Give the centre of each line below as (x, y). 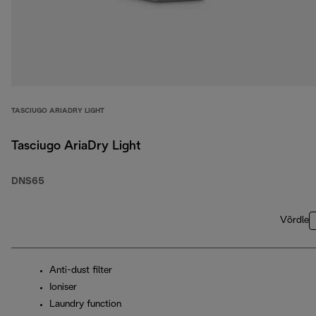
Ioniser (63, 288)
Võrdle (294, 221)
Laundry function (85, 305)
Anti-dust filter (81, 271)
